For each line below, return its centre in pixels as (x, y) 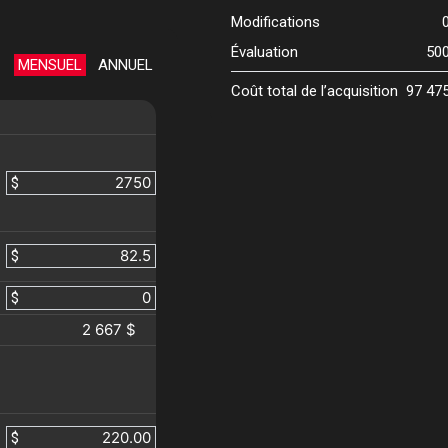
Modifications (275, 22)
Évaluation (264, 52)
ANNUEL (125, 65)
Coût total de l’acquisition (314, 91)
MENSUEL (49, 65)
